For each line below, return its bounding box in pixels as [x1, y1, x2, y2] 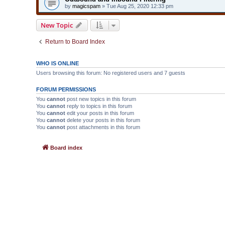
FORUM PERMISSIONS [36, 86, 96, 92]
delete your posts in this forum [65, 117, 140, 123]
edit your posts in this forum [65, 109, 134, 116]
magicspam [72, 3, 100, 9]
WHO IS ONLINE [36, 60, 79, 66]
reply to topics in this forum [65, 102, 132, 109]
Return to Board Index [45, 38, 105, 45]
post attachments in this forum [65, 124, 140, 130]
